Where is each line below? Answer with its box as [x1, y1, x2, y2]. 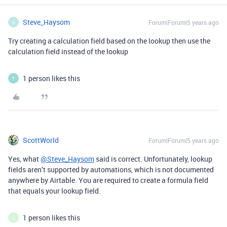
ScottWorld [23, 135, 59, 145]
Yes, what [8, 154, 41, 164]
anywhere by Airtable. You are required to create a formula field [8, 175, 208, 185]
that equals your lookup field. [8, 186, 101, 196]
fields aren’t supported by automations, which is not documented [8, 165, 214, 175]
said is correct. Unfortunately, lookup [94, 154, 212, 164]
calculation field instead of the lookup [8, 47, 128, 57]
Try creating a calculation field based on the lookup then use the [8, 36, 210, 46]
